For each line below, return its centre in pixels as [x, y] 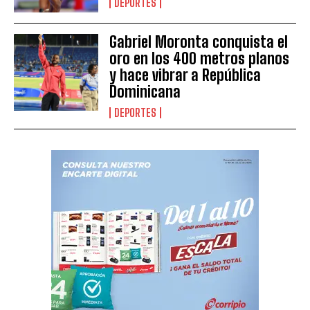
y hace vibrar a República [185, 75]
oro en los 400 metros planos [200, 59]
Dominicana [145, 92]
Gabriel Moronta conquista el [199, 42]
